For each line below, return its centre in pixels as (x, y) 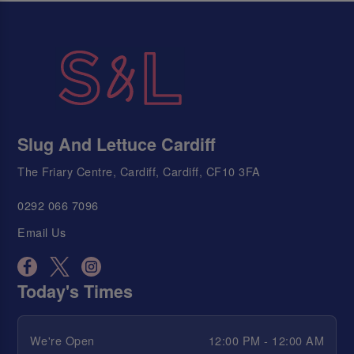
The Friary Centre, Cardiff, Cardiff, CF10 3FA (139, 171)
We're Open (62, 340)
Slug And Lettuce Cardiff (117, 144)
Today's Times (75, 292)
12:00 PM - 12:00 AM (266, 340)
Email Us (42, 232)
